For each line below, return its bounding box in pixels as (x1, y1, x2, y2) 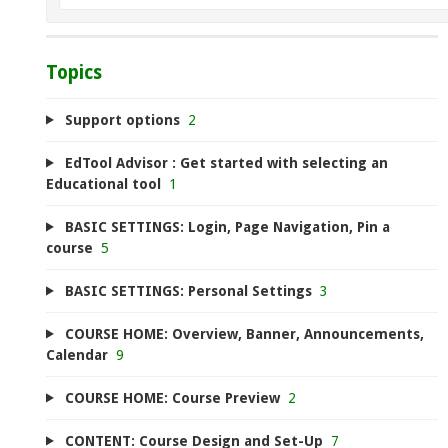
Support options (64, 111, 180, 128)
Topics (46, 62, 102, 83)
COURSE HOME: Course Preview (64, 389, 280, 406)
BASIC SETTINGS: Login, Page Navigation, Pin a (64, 218, 390, 235)
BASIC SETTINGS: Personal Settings (64, 282, 312, 299)
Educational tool (46, 175, 161, 192)
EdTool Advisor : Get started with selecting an (64, 154, 388, 171)
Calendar (46, 346, 108, 363)
